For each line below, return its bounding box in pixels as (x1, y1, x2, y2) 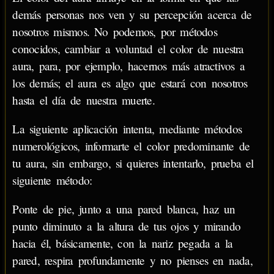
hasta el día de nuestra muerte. (12, 92, 155, 108)
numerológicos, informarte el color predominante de (12, 138, 250, 154)
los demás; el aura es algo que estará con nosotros (12, 75, 248, 91)
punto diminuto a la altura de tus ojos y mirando (12, 218, 241, 234)
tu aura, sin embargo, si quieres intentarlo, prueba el (12, 155, 254, 171)
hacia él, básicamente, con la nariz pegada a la (12, 235, 233, 251)
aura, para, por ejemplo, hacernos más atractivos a (12, 57, 245, 73)
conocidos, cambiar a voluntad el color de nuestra (12, 40, 244, 56)
